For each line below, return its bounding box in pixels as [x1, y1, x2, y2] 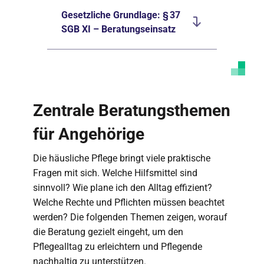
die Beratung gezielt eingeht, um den [33, 226, 183, 237]
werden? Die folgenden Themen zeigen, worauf [33, 212, 227, 223]
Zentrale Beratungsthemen [33, 101, 230, 120]
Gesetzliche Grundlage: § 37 [61, 9, 180, 21]
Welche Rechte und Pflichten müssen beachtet [33, 197, 225, 208]
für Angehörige [33, 124, 144, 144]
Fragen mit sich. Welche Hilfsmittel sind [33, 167, 197, 179]
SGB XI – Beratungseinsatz [61, 24, 176, 35]
